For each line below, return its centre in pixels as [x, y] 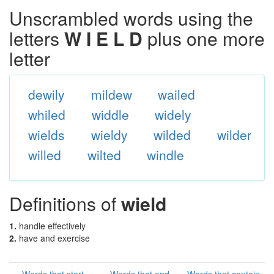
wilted [104, 155]
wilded [172, 135]
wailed [177, 94]
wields [46, 135]
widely [173, 114]
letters [37, 38]
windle [166, 155]
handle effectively [52, 226]
